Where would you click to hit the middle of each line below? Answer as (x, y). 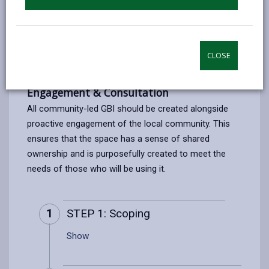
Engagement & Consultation (98, 92)
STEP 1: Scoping (108, 213)
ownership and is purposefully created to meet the (126, 153)
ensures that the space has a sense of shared (118, 138)
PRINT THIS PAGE (192, 40)
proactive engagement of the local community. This (128, 123)
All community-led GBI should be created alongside (128, 108)
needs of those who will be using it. (96, 168)
